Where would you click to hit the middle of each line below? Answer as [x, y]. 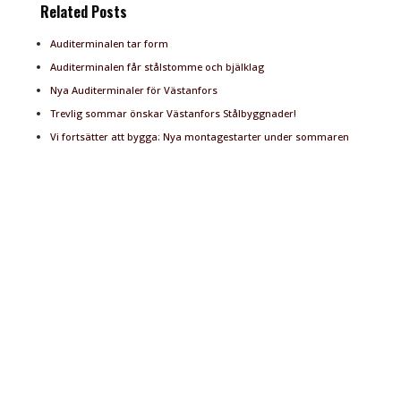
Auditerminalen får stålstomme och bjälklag [157, 67]
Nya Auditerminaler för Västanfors [133, 90]
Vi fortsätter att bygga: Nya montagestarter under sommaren [199, 137]
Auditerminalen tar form [109, 44]
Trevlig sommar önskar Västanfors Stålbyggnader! [173, 114]
